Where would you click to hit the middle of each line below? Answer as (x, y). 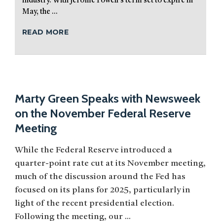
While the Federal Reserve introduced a (93, 150)
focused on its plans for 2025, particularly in (103, 190)
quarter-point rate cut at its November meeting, (110, 164)
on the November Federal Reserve (103, 113)
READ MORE (46, 32)
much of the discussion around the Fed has (100, 177)
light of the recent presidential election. (94, 204)
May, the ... (40, 12)
